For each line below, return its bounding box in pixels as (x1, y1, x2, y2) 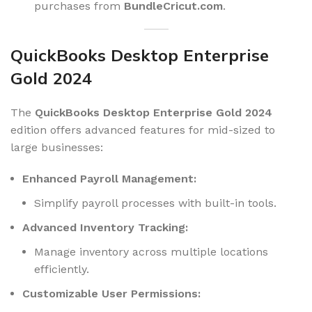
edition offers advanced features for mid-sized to (10, 123, 275, 136)
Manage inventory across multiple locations (34, 245, 268, 258)
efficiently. (34, 263, 89, 276)
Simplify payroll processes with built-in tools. (34, 196, 276, 210)
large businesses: (10, 141, 103, 154)
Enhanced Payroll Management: (22, 172, 196, 185)
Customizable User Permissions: (22, 287, 201, 300)
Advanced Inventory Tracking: (22, 221, 188, 234)
